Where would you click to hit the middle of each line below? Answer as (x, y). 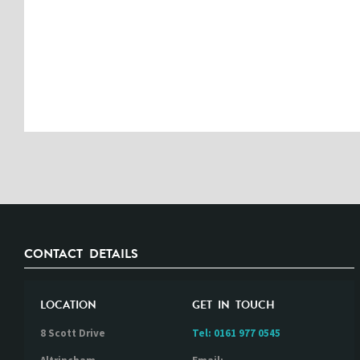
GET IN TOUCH (234, 305)
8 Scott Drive (73, 333)
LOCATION (68, 305)
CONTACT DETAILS (81, 254)
